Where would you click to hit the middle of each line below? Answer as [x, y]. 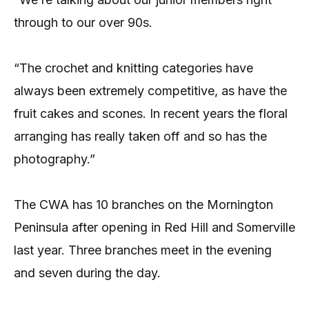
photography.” [54, 159]
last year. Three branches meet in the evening [143, 250]
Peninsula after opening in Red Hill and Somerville [154, 228]
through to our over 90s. [83, 22]
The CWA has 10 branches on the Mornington [143, 205]
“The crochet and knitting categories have [133, 68]
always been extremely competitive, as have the [150, 91]
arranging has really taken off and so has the [140, 137]
